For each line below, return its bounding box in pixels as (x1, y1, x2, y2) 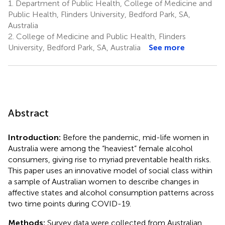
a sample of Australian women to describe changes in (8, 176, 199, 186)
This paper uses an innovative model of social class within (8, 165, 212, 175)
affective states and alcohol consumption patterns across (8, 187, 214, 197)
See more (149, 42, 185, 52)
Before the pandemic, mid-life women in (61, 132, 209, 142)
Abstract (8, 106, 49, 119)
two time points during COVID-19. (8, 198, 131, 208)
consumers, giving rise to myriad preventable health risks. (8, 154, 211, 164)
